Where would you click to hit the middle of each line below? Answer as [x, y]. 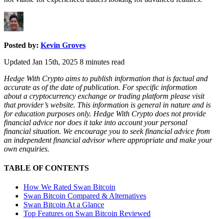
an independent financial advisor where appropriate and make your [108, 140]
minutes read [105, 62]
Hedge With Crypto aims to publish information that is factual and [106, 78]
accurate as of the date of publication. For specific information [100, 87]
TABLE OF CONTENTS [46, 168]
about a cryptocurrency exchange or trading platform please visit [104, 96]
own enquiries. [27, 149]
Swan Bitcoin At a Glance [64, 205]
